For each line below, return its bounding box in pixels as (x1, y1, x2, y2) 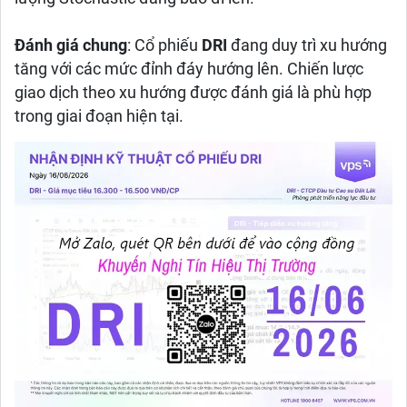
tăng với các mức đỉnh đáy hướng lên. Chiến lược (15, 60, 363, 78)
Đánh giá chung (15, 36, 127, 55)
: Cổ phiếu (127, 36, 202, 55)
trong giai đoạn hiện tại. (15, 107, 184, 125)
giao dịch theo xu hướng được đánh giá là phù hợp (15, 84, 372, 102)
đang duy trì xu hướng (231, 36, 387, 55)
